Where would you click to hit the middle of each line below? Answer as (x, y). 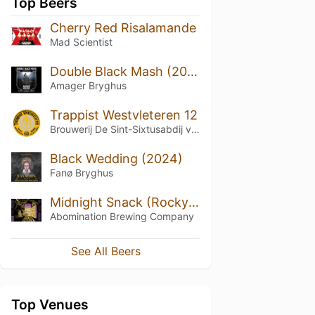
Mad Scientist (81, 42)
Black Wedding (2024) (116, 158)
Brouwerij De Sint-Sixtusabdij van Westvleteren (195, 129)
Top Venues (50, 305)
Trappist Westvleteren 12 (123, 115)
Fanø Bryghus (81, 172)
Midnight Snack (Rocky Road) (193, 202)
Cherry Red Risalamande (123, 28)
